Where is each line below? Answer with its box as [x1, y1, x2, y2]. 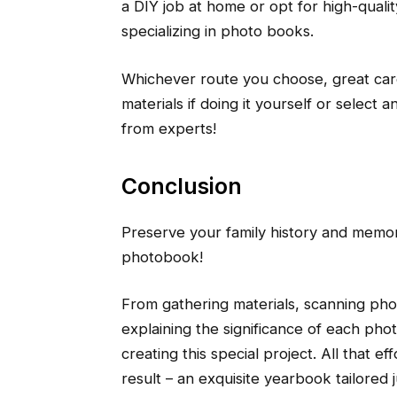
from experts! [121, 119, 216, 137]
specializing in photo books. [121, 22, 314, 40]
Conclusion [121, 173, 242, 200]
